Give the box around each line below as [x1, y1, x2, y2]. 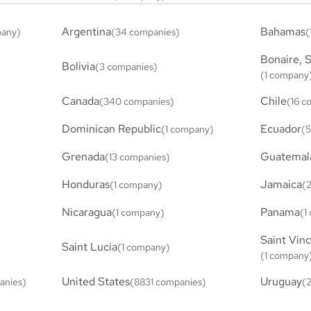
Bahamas [260, 24, 305, 39]
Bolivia [62, 58, 96, 74]
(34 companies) [111, 25, 180, 38]
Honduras [62, 176, 110, 192]
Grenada [62, 149, 106, 164]
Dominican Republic [62, 121, 162, 136]
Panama [260, 204, 300, 219]
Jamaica [260, 176, 302, 192]
